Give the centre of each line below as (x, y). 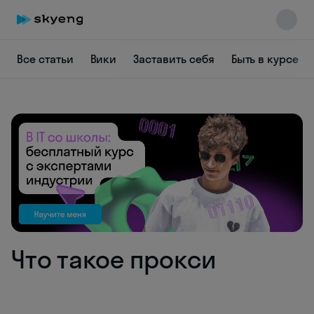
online (58, 146)
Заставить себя (174, 59)
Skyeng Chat (73, 133)
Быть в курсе (265, 59)
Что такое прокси (114, 259)
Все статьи (45, 59)
